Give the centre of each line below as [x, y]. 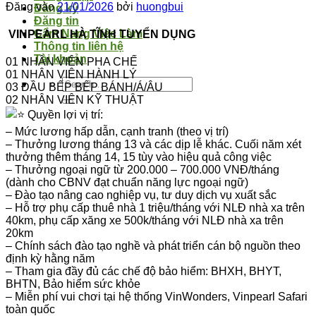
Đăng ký [56, 8]
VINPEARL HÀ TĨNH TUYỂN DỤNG [102, 34]
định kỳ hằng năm [50, 259]
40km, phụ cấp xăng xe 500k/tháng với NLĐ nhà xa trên [145, 221]
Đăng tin [56, 21]
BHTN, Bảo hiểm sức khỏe [73, 284]
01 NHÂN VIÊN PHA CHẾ [72, 62]
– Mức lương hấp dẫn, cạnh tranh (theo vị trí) [117, 132]
